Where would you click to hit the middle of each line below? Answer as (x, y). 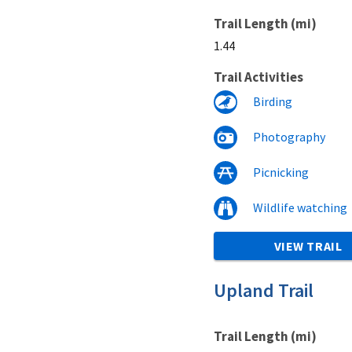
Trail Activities (258, 77)
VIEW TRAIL (308, 246)
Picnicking (281, 172)
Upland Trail (264, 290)
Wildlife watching (300, 207)
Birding (273, 101)
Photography (289, 136)
